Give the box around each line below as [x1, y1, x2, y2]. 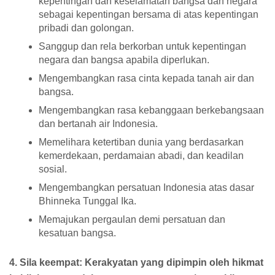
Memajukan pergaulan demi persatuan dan [39, 214, 225, 225]
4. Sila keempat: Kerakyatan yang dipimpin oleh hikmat [9, 257, 263, 268]
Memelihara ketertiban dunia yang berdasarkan [39, 137, 244, 148]
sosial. [39, 164, 67, 175]
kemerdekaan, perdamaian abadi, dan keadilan [39, 150, 244, 161]
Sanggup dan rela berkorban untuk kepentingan [39, 41, 246, 52]
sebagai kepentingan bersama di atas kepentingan [39, 9, 258, 20]
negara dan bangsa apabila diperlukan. [39, 55, 209, 66]
